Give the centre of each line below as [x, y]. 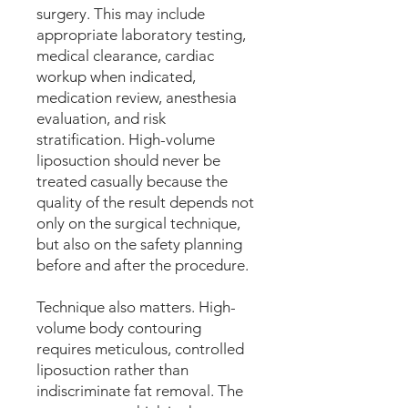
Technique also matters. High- [136, 307]
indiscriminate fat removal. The [140, 391]
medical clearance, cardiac [125, 56]
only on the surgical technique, [138, 223]
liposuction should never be [128, 160]
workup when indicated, [116, 76]
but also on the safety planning [139, 244]
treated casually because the [132, 181]
